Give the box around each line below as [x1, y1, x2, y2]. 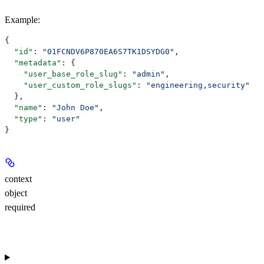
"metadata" [5, 58, 61, 67]
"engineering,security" [146, 80, 250, 90]
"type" [5, 114, 42, 123]
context [5, 173, 32, 184]
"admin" [132, 69, 165, 78]
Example [5, 14, 38, 25]
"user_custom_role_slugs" [5, 80, 137, 90]
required [5, 202, 35, 212]
